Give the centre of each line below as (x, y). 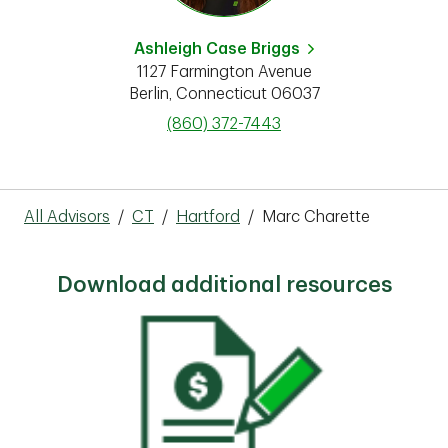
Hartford (208, 217)
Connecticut (221, 94)
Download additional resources (224, 285)
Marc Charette (316, 217)
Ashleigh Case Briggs (217, 49)
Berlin (148, 94)
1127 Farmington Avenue (224, 72)
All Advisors (67, 217)
